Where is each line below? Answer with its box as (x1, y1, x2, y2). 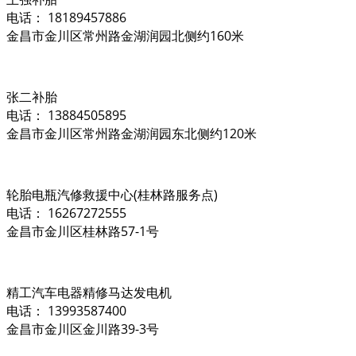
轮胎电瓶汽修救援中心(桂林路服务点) (6, 185, 218, 203)
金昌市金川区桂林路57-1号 (6, 222, 159, 240)
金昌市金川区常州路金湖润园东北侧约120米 (6, 124, 257, 142)
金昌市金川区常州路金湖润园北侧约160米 (6, 26, 244, 44)
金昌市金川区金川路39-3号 (6, 319, 159, 338)
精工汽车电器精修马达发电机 (6, 283, 172, 301)
